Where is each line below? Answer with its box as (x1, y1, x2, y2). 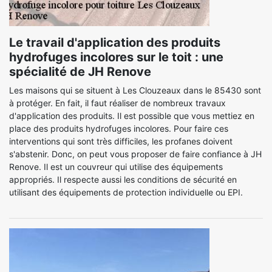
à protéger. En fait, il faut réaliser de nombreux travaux (9, 98, 226, 108)
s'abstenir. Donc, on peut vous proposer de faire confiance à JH (9, 149, 262, 159)
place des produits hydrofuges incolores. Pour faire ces (9, 123, 228, 134)
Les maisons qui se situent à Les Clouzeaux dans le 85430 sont (9, 85, 261, 95)
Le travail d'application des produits (9, 35, 220, 50)
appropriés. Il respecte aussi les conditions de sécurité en (9, 174, 237, 185)
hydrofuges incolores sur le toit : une (9, 50, 223, 64)
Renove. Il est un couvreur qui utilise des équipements (9, 161, 223, 172)
